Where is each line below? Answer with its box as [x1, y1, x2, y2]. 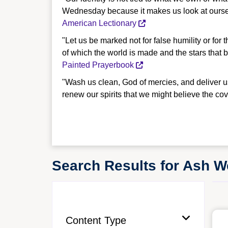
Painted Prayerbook [62, 61, 134, 69]
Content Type [66, 215, 126, 226]
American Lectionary [62, 19, 136, 27]
